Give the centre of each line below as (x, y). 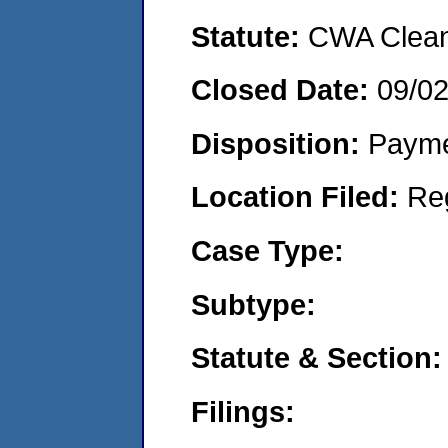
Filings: (243, 411)
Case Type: (267, 250)
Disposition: (279, 143)
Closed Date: (284, 90)
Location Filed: (299, 197)
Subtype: (253, 304)
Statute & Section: (316, 358)
